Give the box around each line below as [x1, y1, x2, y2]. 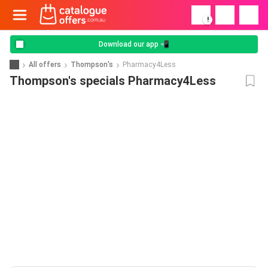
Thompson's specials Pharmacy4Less [10, 74, 216, 88]
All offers [29, 60, 61, 69]
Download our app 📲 [99, 40, 169, 48]
